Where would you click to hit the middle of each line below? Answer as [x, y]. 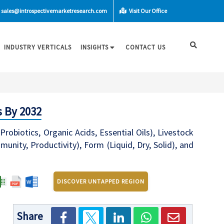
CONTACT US [145, 47]
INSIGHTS [94, 47]
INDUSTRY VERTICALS [38, 47]
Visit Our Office [147, 11]
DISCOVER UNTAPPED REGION [101, 181]
